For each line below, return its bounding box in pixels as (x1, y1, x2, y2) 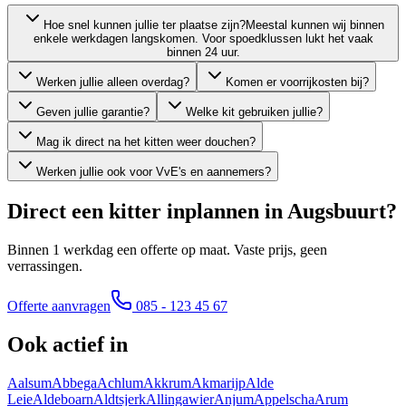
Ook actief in (7, 332, 128, 356)
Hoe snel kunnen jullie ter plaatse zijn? (43, 17, 246, 32)
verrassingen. (7, 257, 82, 274)
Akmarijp (191, 374, 246, 391)
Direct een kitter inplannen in (7, 198, 287, 223)
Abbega (52, 374, 97, 391)
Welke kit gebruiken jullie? (186, 104, 323, 119)
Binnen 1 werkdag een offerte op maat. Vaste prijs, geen (7, 241, 327, 257)
